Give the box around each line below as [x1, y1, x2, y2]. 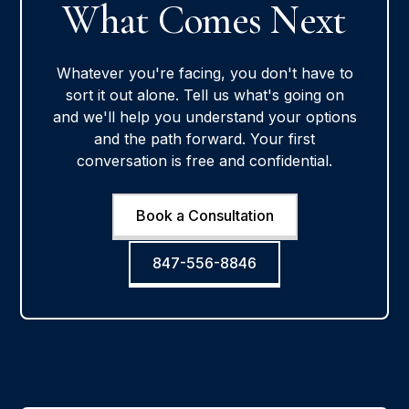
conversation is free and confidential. [77, 151, 332, 170]
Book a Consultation [135, 205, 274, 225]
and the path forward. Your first [94, 129, 315, 148]
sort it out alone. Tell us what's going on [65, 85, 344, 104]
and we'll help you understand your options [52, 107, 357, 126]
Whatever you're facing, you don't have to [56, 63, 353, 82]
